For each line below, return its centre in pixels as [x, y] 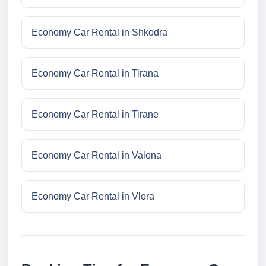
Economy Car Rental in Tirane [95, 115]
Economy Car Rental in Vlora [93, 197]
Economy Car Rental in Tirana [95, 74]
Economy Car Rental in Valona [96, 156]
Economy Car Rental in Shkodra [99, 33]
